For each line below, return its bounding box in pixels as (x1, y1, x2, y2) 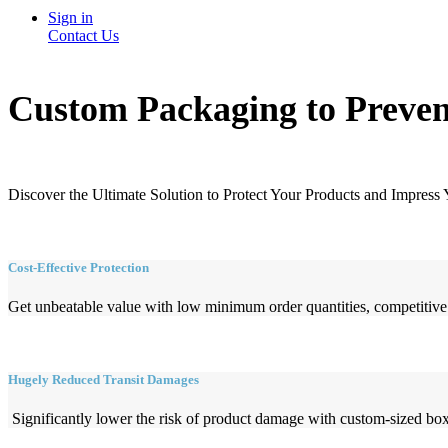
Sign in (48, 8, 93, 26)
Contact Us (48, 26, 119, 44)
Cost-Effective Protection (8, 259, 149, 275)
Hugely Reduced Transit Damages (8, 372, 199, 388)
